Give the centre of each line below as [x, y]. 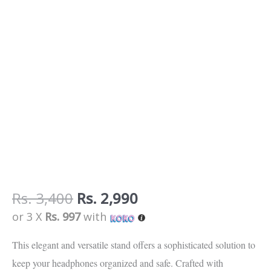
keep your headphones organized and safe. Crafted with [118, 263]
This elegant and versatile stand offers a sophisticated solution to [134, 244]
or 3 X [28, 216]
